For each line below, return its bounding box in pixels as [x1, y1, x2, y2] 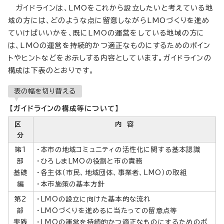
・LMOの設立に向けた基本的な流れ [36, 195, 151, 202]
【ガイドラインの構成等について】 [9, 104, 119, 112]
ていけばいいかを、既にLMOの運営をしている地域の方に [8, 29, 205, 36]
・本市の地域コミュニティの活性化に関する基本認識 [36, 145, 200, 153]
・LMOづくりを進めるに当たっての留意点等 [36, 206, 177, 214]
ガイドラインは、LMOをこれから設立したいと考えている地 [8, 4, 213, 11]
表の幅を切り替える [14, 87, 76, 94]
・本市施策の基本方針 [36, 180, 104, 187]
